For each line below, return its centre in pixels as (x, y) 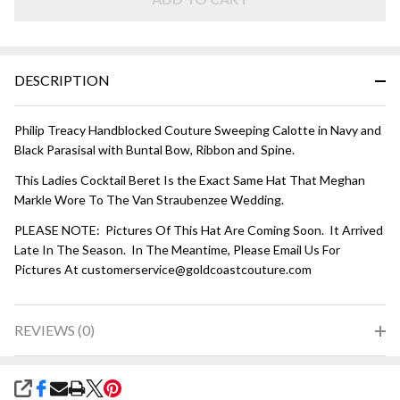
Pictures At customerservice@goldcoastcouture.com (163, 270)
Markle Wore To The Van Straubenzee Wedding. (149, 200)
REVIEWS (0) (54, 330)
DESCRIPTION (62, 80)
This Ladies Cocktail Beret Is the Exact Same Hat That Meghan (190, 180)
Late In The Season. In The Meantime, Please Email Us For (177, 250)
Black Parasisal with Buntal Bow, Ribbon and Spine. (154, 150)
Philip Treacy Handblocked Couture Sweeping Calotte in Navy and (198, 130)
